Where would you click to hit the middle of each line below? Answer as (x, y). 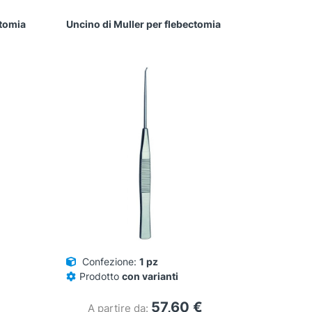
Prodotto (101, 276)
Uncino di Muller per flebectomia (144, 24)
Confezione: (110, 262)
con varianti (150, 276)
